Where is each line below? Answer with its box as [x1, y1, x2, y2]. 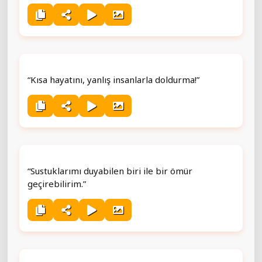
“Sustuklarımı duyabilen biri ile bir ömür [27, 164, 192, 177]
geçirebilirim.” [27, 177, 86, 189]
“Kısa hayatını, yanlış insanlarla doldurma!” [27, 73, 199, 85]
